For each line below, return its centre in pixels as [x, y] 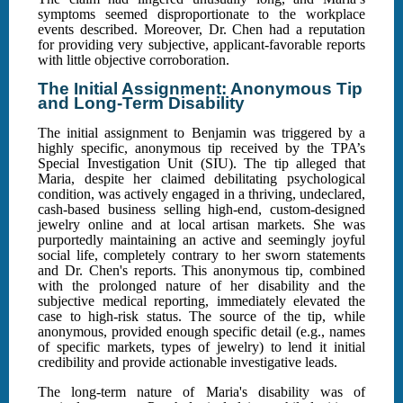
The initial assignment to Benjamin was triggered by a [201, 133]
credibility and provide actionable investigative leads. [188, 363]
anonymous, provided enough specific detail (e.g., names [201, 332]
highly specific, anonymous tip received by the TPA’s [201, 148]
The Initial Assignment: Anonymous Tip [200, 89]
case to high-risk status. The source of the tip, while [201, 317]
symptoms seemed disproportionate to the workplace [201, 14]
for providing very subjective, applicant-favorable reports [201, 45]
